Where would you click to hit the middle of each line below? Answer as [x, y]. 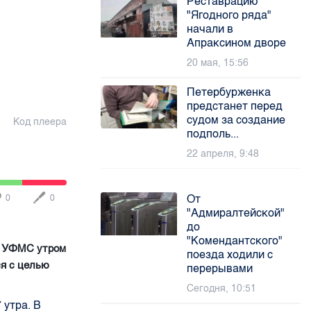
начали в [210, 29]
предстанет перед [235, 106]
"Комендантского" [235, 241]
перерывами [220, 268]
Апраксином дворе [237, 43]
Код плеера [40, 121]
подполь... [213, 134]
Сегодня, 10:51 [222, 288]
